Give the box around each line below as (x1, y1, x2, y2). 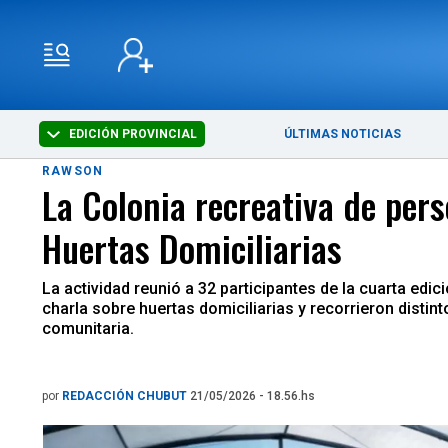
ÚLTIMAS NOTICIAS (284, 127, 402, 141)
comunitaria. (42, 319, 134, 338)
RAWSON (42, 164, 104, 178)
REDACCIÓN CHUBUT (62, 389, 190, 403)
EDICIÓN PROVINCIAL (66, 127, 198, 141)
